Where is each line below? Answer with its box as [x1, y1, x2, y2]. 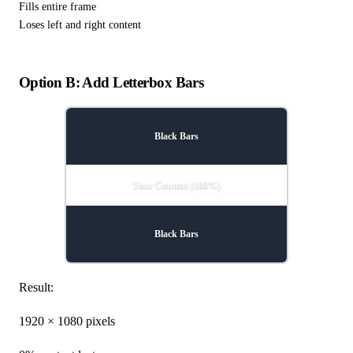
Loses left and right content [19, 19, 141, 32]
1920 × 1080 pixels [19, 314, 115, 328]
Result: [19, 280, 54, 294]
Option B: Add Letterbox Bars [19, 73, 204, 91]
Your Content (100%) [132, 179, 221, 191]
